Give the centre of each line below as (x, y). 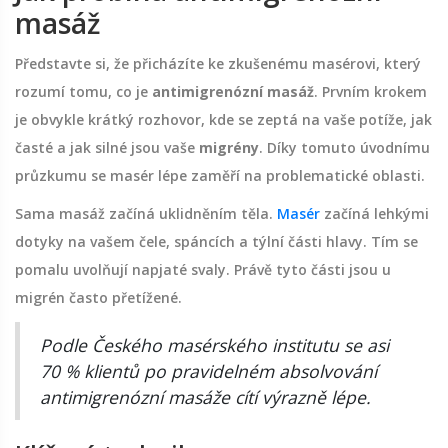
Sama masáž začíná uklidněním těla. (146, 214)
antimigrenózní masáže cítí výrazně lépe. (205, 397)
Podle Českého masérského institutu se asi (214, 345)
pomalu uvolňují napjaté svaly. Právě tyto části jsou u (203, 270)
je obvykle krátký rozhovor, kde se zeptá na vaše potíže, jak (223, 120)
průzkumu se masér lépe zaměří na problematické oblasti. (220, 176)
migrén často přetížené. (98, 298)
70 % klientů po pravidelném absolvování (208, 371)
